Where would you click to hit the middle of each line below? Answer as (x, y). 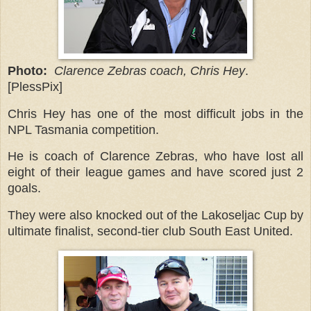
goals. (24, 188)
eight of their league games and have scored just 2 (155, 173)
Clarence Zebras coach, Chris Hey (150, 70)
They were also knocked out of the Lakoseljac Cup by (155, 216)
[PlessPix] (37, 86)
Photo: (27, 70)
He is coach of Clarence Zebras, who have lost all (155, 157)
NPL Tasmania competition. (83, 129)
